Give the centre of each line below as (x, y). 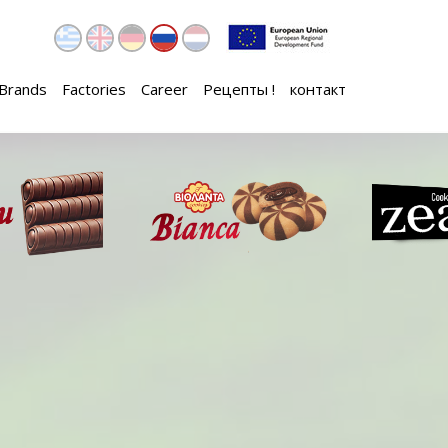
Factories (94, 89)
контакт (318, 89)
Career (164, 89)
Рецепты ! (239, 89)
